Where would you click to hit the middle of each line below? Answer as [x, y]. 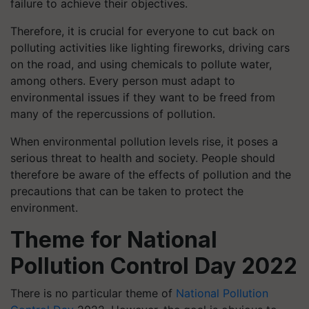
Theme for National [114, 240]
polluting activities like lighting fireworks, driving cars [150, 48]
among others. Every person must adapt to [123, 81]
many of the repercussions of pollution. [113, 114]
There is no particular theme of [93, 293]
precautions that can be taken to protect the [127, 191]
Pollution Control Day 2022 [154, 266]
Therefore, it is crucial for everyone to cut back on [142, 31]
